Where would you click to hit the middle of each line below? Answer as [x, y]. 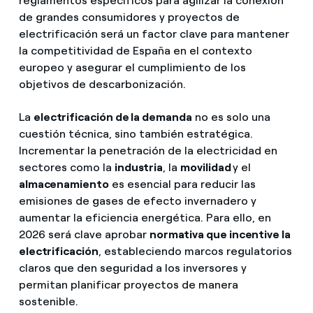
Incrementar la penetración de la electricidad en [148, 150]
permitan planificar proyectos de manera [128, 284]
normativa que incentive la [220, 234]
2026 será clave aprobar [84, 234]
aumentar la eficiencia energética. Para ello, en [145, 217]
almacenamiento [64, 184]
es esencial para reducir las [182, 184]
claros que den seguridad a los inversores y [132, 268]
